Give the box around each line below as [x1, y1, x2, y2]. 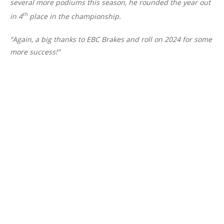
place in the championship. [27, 11, 121, 21]
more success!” [10, 47, 60, 57]
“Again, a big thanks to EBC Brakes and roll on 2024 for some [10, 34, 212, 44]
